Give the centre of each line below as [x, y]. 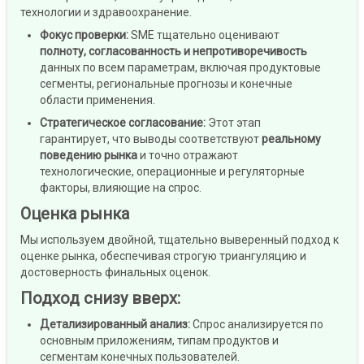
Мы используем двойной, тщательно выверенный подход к [180, 240]
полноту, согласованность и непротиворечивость [173, 52]
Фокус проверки [83, 35]
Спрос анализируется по [258, 325]
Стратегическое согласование [121, 123]
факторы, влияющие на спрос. [121, 188]
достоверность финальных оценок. [115, 273]
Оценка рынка [75, 214]
